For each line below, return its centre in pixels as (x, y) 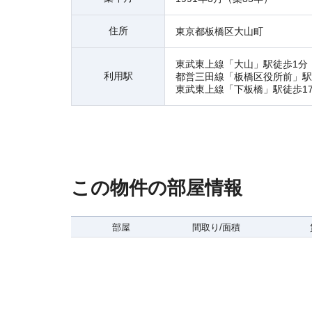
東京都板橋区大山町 (219, 31)
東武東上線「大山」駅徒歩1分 (242, 64)
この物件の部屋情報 (157, 188)
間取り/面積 (216, 227)
